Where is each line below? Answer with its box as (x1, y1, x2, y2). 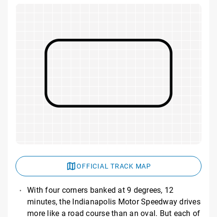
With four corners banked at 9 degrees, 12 (27, 184, 174, 195)
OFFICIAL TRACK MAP (77, 161, 151, 170)
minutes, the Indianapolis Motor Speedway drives (27, 196, 201, 206)
